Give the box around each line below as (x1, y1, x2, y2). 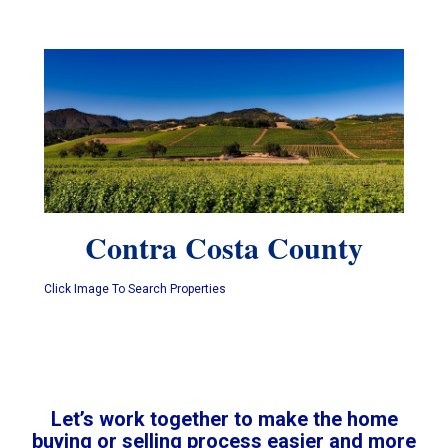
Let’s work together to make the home (50, 407, 398, 432)
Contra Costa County (85, 225, 363, 270)
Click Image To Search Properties (44, 282, 226, 297)
